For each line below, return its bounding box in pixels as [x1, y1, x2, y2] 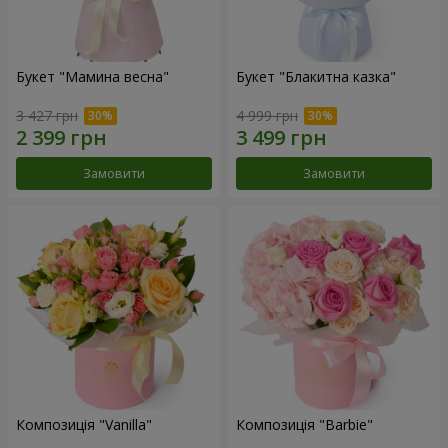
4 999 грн [236, 105, 298, 125]
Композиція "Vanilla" [16, 414, 152, 434]
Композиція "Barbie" [236, 414, 373, 434]
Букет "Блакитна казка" [236, 67, 396, 87]
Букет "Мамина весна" [16, 67, 169, 87]
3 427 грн [16, 105, 78, 125]
